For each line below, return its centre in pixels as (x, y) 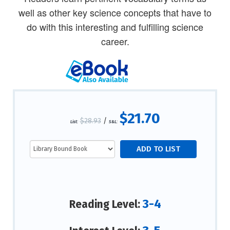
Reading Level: (106, 205)
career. (115, 41)
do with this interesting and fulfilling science (115, 27)
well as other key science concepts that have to (115, 13)
